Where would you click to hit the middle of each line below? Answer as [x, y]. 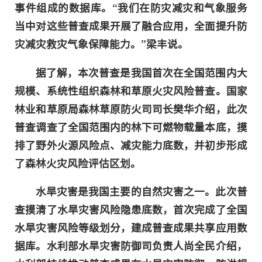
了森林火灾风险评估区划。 [78, 163]
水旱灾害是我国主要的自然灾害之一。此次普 [141, 191]
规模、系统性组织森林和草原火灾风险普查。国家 [131, 90]
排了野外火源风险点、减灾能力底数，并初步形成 [131, 144]
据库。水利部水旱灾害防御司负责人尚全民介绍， [131, 246]
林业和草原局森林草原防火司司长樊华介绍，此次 [131, 108]
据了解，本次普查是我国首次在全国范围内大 [141, 72]
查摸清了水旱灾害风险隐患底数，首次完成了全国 [131, 209]
